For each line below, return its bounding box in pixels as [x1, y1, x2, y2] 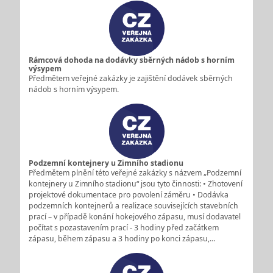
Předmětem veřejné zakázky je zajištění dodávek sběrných [28, 73, 233, 83]
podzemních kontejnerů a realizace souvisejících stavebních [28, 200, 238, 211]
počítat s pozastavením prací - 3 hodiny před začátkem [28, 222, 219, 233]
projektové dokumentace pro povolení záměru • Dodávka [28, 189, 229, 200]
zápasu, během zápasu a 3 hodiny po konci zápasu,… [28, 233, 216, 244]
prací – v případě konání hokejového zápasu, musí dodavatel [28, 211, 241, 222]
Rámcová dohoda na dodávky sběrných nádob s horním [28, 54, 235, 65]
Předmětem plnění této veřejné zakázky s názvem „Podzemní [28, 167, 241, 178]
